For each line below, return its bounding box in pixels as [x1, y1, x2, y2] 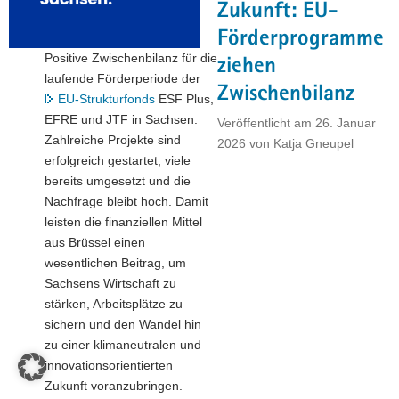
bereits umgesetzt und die [45, 173, 191, 188]
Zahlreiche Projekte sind [45, 132, 181, 147]
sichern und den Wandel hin [45, 316, 201, 331]
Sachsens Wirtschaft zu [45, 275, 176, 290]
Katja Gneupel [273, 136, 354, 151]
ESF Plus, [155, 91, 214, 106]
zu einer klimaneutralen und [45, 337, 201, 352]
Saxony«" [128, 33, 182, 48]
